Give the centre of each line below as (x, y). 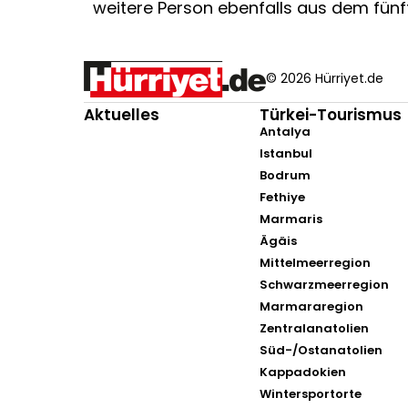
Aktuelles (122, 114)
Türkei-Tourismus (331, 114)
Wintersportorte (311, 393)
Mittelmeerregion (316, 262)
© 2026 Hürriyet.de (325, 79)
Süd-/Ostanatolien (321, 350)
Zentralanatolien (315, 328)
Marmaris (291, 219)
